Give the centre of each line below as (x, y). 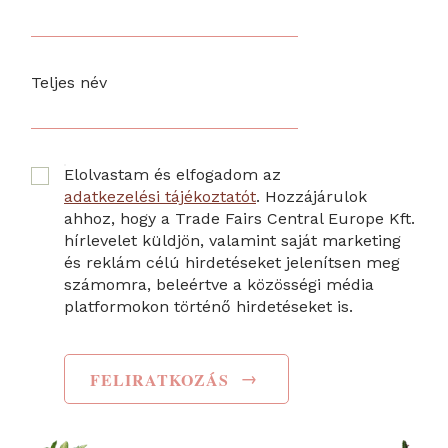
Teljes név (69, 82)
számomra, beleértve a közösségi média (219, 284)
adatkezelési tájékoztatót (160, 196)
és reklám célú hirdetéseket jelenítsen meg (232, 262)
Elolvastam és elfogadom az (172, 174)
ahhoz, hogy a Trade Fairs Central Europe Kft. (239, 218)
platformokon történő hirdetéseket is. (208, 306)
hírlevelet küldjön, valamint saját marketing (232, 240)
